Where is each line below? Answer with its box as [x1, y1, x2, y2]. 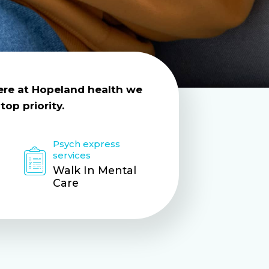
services [53, 150, 91, 161]
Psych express [53, 138, 121, 150]
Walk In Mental [53, 164, 137, 177]
